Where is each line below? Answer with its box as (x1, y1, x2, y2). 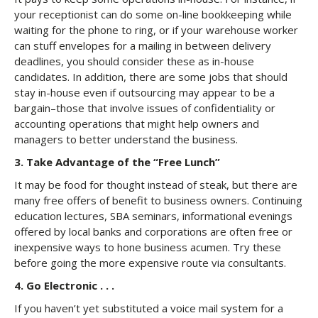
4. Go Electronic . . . (14, 278, 114, 292)
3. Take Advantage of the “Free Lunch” (14, 155, 220, 169)
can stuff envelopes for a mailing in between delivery (14, 38, 271, 53)
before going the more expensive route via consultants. (14, 256, 286, 270)
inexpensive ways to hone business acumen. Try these (14, 240, 281, 254)
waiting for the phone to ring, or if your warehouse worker (14, 23, 298, 37)
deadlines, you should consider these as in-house (14, 54, 254, 68)
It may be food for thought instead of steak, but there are (14, 177, 297, 192)
